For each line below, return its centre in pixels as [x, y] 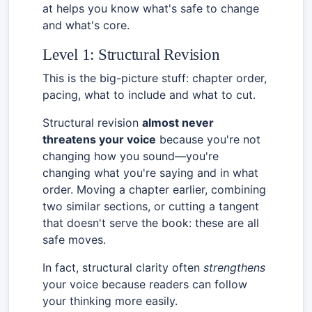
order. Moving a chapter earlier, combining [154, 189]
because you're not [208, 139]
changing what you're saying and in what [150, 172]
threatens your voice [99, 139]
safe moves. [74, 239]
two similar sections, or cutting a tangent [151, 206]
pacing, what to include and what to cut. [149, 94]
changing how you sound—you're [131, 156]
